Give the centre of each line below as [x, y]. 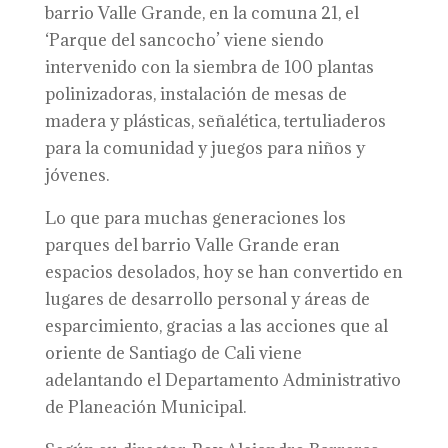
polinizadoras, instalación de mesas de [195, 94]
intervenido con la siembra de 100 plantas [209, 67]
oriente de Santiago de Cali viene [173, 353]
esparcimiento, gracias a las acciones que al [216, 326]
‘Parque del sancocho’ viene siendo [184, 40]
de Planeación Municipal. [145, 407]
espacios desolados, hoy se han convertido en [223, 272]
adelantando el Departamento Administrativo [222, 380]
